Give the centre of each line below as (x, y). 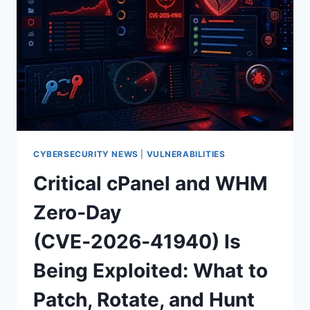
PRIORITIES (121, 108)
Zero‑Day (77, 212)
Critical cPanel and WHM (151, 183)
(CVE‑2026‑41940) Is (137, 241)
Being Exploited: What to (151, 270)
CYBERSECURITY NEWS (86, 154)
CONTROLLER (127, 93)
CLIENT (111, 35)
